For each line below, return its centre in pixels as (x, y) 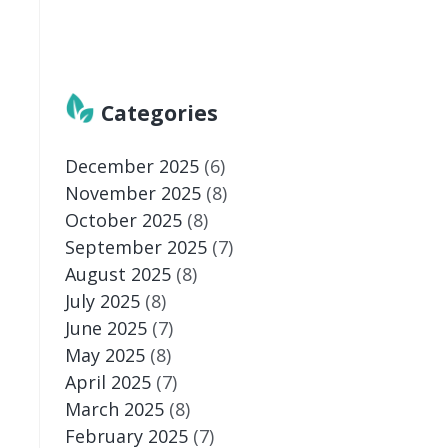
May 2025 (104, 354)
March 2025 (114, 408)
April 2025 (107, 381)
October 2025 (123, 219)
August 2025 (117, 273)
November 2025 (132, 192)
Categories (159, 112)
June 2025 (105, 327)
